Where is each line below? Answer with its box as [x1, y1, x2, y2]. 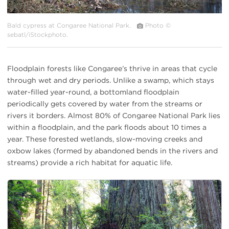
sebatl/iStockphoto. [7, 31, 68, 39]
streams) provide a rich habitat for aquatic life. [7, 158, 172, 167]
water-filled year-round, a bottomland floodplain [7, 88, 179, 97]
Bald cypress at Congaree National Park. [7, 21, 135, 30]
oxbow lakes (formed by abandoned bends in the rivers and [7, 147, 218, 155]
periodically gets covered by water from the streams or [7, 100, 202, 108]
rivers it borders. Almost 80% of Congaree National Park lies [7, 111, 220, 120]
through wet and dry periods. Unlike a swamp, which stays [7, 76, 214, 85]
